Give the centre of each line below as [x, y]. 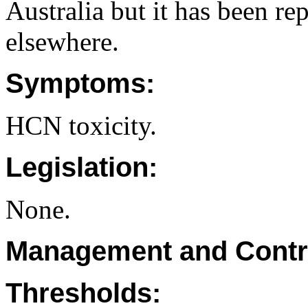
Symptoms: [80, 83]
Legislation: [81, 167]
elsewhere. [62, 42]
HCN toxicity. [81, 125]
